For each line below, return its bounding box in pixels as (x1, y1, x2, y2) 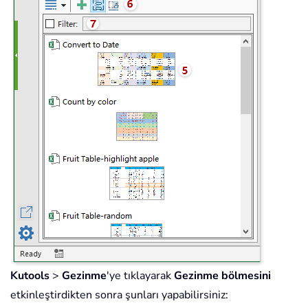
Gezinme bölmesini (174, 268, 271, 284)
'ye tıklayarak (107, 268, 174, 284)
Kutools (10, 268, 49, 284)
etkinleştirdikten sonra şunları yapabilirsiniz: (10, 287, 228, 303)
